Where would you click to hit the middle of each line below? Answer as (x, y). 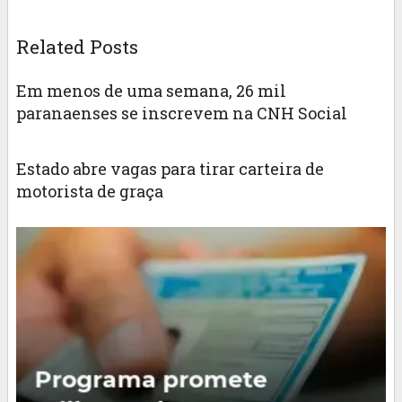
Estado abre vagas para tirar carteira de (170, 168)
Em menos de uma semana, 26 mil (151, 90)
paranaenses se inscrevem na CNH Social (181, 113)
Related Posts (77, 46)
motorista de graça (89, 191)
